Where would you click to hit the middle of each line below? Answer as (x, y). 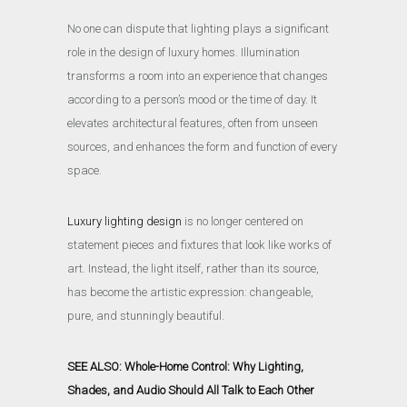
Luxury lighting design (124, 221)
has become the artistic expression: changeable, (190, 292)
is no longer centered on (243, 221)
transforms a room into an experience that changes (198, 75)
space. (86, 170)
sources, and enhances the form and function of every (202, 146)
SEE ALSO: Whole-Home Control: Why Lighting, (185, 366)
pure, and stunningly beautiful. (147, 315)
